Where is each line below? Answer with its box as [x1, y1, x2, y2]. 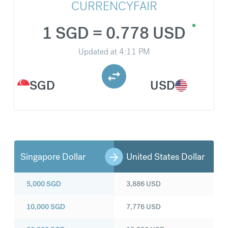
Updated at [78, 46, 117, 58]
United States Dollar [126, 151, 205, 163]
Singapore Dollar [20, 151, 85, 163]
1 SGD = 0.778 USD [42, 23, 186, 44]
